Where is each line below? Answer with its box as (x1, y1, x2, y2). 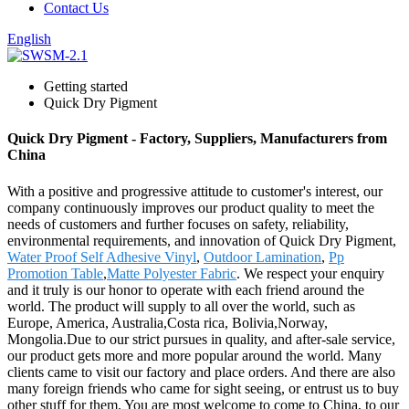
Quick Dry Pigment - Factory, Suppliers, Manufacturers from (7, 131, 387, 147)
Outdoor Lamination (204, 248, 321, 265)
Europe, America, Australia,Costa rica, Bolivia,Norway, (7, 314, 328, 330)
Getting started (44, 79, 128, 94)
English (7, 31, 51, 47)
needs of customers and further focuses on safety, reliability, (7, 215, 349, 232)
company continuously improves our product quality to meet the (7, 199, 374, 215)
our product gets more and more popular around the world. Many (7, 347, 382, 363)
